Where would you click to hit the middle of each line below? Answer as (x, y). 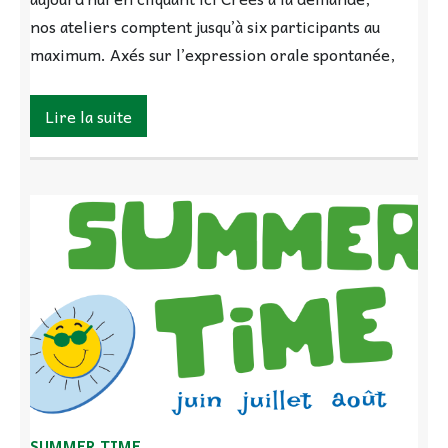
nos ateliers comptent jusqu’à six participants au (205, 25)
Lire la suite (88, 115)
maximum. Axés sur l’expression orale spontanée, (212, 53)
